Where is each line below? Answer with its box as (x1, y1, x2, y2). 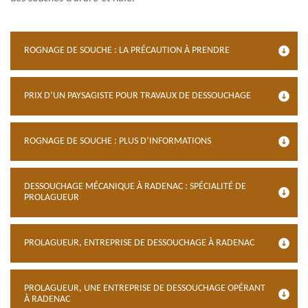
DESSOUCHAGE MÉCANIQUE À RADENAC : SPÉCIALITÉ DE (24, 181, 246, 192)
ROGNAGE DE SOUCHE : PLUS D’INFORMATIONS (24, 136, 211, 146)
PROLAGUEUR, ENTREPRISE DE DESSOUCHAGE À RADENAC (24, 238, 254, 248)
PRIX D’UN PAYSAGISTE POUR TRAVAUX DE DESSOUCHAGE (24, 91, 251, 101)
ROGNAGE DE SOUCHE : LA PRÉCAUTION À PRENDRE (24, 45, 230, 56)
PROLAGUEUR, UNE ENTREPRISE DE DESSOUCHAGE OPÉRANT (24, 283, 265, 294)
